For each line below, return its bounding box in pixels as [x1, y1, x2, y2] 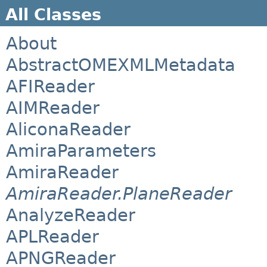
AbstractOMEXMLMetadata [6, 55, 235, 76]
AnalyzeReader [6, 205, 135, 226]
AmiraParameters [6, 141, 156, 162]
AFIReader [6, 76, 95, 97]
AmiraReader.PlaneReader [6, 184, 232, 204]
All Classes [5, 5, 101, 24]
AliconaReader [6, 119, 131, 140]
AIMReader [6, 98, 100, 119]
